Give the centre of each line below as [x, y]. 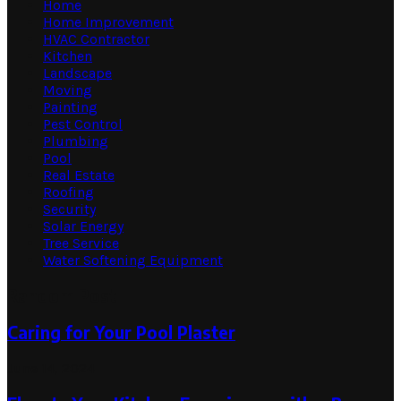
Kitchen [68, 55]
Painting [70, 107]
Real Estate [79, 175]
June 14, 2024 [51, 369]
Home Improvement [108, 21]
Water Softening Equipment [133, 260]
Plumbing [76, 141]
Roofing [68, 192]
